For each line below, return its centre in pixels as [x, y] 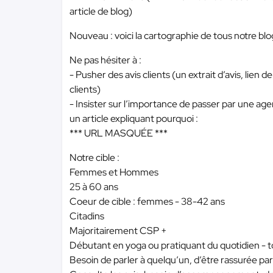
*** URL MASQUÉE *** [119, 133]
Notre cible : [94, 158]
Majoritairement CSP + [118, 231]
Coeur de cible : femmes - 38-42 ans [147, 201]
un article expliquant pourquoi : [134, 119]
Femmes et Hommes [114, 172]
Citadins [87, 216]
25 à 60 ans [94, 187]
